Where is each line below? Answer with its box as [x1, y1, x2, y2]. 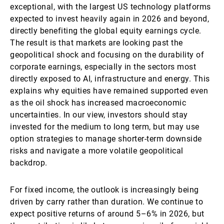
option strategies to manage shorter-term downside [10, 134, 202, 143]
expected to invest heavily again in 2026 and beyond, [10, 14, 209, 23]
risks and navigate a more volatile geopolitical [10, 146, 183, 155]
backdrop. [10, 158, 47, 167]
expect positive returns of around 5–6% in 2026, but [10, 209, 204, 218]
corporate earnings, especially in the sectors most [10, 62, 196, 71]
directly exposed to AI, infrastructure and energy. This [10, 74, 210, 83]
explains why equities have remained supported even [10, 86, 208, 95]
